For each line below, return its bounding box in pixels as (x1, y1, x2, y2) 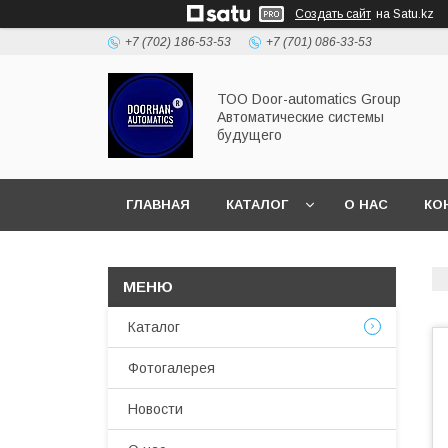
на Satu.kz (376, 7, 434, 21)
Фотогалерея (128, 360, 215, 376)
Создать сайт (295, 7, 371, 21)
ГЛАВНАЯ (126, 197, 190, 212)
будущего (217, 127, 282, 143)
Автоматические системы (217, 109, 384, 125)
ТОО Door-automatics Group (217, 91, 401, 107)
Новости (128, 401, 183, 417)
